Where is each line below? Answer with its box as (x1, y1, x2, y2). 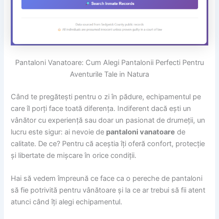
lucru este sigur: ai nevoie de (11, 128, 107, 137)
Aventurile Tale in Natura (70, 70, 149, 79)
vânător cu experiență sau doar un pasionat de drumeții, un (11, 116, 206, 125)
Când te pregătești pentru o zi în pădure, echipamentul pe (11, 92, 201, 102)
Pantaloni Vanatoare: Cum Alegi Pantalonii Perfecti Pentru (15, 58, 204, 67)
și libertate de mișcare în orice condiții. (11, 151, 137, 160)
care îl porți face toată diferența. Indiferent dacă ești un (11, 104, 192, 113)
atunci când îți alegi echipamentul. (11, 197, 123, 207)
